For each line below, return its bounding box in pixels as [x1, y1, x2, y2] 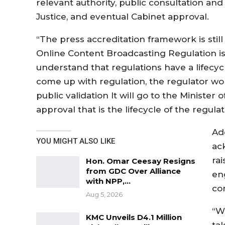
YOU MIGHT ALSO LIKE [36, 136, 115, 146]
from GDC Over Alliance [86, 166, 181, 176]
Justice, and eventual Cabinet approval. [36, 11, 209, 22]
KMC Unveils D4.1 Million [86, 212, 182, 222]
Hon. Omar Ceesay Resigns [86, 156, 195, 166]
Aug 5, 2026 [86, 190, 123, 198]
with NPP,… [86, 176, 131, 186]
